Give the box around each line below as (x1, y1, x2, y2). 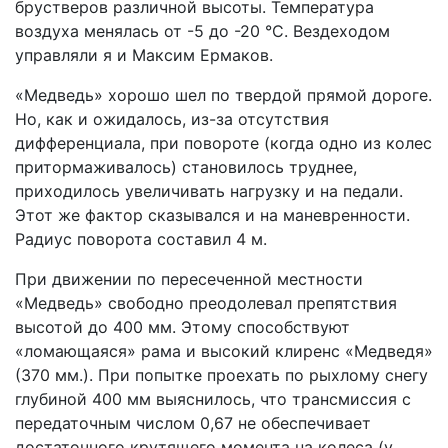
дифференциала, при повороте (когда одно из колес (15, 133, 432, 153)
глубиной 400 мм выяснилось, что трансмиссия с (15, 389, 411, 409)
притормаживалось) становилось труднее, (15, 157, 357, 177)
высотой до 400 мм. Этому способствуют (15, 317, 350, 337)
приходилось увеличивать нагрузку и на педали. (15, 181, 403, 201)
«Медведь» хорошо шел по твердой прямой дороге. (15, 85, 432, 105)
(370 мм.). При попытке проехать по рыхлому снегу (15, 365, 428, 385)
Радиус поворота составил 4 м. (15, 229, 267, 249)
